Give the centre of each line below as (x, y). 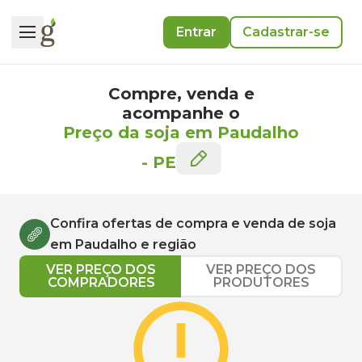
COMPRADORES (101, 282)
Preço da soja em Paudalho (181, 133)
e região (167, 244)
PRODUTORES (261, 282)
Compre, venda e (181, 94)
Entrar (196, 32)
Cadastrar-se (286, 32)
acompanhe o (181, 113)
